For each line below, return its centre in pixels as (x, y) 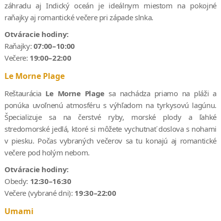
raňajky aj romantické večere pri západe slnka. (79, 17)
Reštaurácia (25, 93)
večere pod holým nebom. (47, 152)
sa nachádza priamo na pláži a (161, 93)
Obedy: (17, 181)
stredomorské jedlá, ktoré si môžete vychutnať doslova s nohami (110, 129)
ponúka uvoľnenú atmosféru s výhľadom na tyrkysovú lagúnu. (110, 105)
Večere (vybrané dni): (39, 193)
